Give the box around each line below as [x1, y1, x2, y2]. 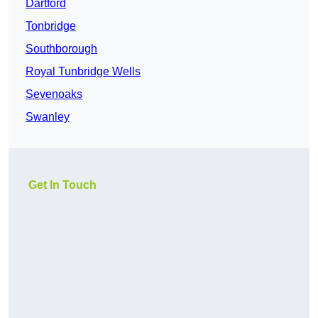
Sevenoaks [26, 88, 82, 101]
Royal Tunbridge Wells [26, 65, 141, 78]
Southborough [26, 43, 97, 55]
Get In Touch [28, 179, 97, 192]
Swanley [26, 111, 70, 124]
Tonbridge [26, 20, 76, 33]
